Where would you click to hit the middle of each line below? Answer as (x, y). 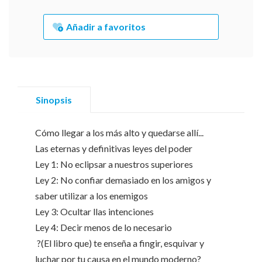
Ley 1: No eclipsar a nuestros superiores (114, 164)
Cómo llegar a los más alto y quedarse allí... (119, 133)
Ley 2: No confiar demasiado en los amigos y (123, 180)
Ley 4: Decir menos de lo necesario (104, 227)
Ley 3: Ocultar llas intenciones (94, 212)
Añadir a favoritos (106, 27)
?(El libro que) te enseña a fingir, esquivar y (120, 243)
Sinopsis (54, 99)
